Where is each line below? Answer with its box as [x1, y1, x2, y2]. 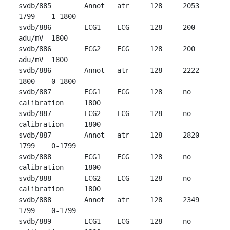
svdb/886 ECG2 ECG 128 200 [18, 45, 51, 53]
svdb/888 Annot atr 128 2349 [18, 196, 51, 204]
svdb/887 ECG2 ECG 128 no [18, 109, 51, 118]
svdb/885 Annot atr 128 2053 [18, 2, 51, 10]
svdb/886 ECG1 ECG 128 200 [18, 23, 51, 31]
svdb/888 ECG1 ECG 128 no [18, 152, 51, 161]
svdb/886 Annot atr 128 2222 [18, 66, 51, 74]
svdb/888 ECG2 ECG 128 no [18, 174, 51, 182]
